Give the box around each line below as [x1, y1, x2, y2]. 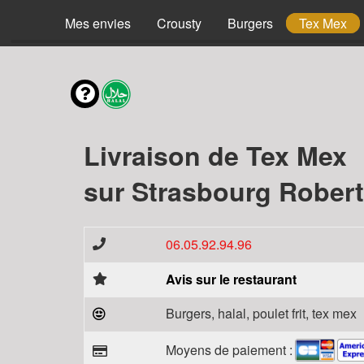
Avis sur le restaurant [166, 270, 297, 288]
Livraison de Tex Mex [84, 136, 347, 174]
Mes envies [65, 14, 131, 32]
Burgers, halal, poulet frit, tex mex [166, 304, 357, 323]
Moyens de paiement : [166, 340, 292, 359]
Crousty [157, 14, 201, 32]
